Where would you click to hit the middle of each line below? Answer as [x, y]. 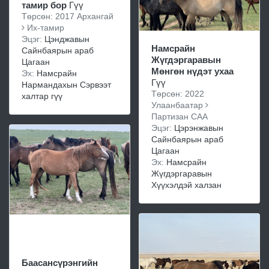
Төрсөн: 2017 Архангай [69, 16]
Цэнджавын [67, 39]
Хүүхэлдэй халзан [186, 185]
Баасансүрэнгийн [60, 263]
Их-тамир [44, 28]
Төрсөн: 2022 [178, 93]
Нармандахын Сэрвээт [66, 85]
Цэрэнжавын [199, 128]
